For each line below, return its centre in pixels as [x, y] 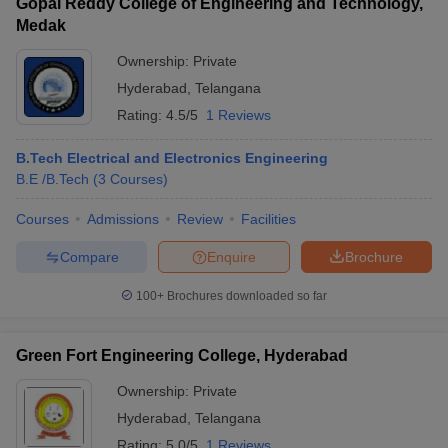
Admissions [123, 219]
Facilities [268, 219]
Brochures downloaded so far [245, 296]
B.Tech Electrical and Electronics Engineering [172, 158]
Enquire [231, 256]
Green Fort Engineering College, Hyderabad [182, 355]
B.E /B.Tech [52, 179]
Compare [89, 256]
